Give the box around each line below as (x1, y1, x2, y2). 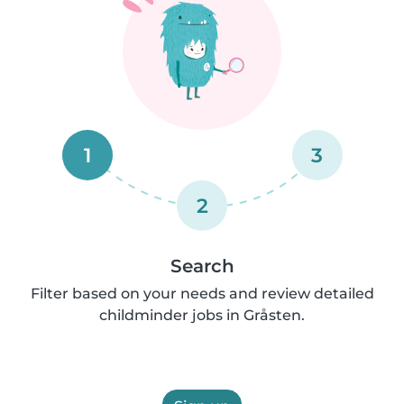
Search (170, 255, 234, 277)
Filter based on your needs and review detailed (30, 285, 374, 302)
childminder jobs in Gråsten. (99, 307, 305, 324)
